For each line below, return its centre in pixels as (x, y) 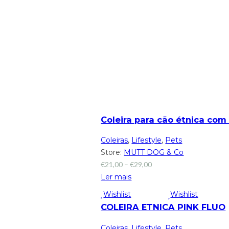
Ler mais (116, 177)
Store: (112, 152)
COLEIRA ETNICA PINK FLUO (163, 207)
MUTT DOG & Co (154, 152)
